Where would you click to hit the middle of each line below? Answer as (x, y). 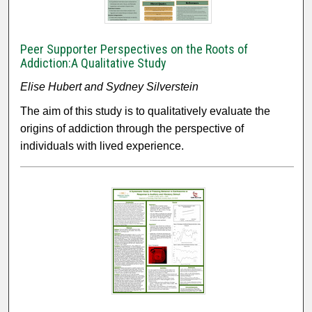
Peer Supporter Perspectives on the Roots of (134, 49)
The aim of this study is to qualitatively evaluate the (146, 111)
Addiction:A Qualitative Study (94, 63)
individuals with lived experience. (102, 146)
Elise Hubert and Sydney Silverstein (110, 87)
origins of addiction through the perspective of (132, 129)
